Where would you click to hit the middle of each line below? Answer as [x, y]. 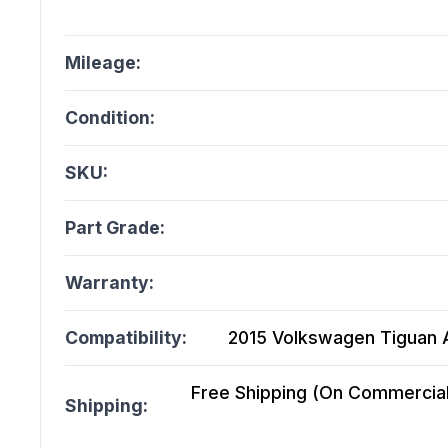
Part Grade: [115, 228]
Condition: [110, 118]
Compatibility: [126, 338]
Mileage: [103, 63]
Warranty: [109, 283]
